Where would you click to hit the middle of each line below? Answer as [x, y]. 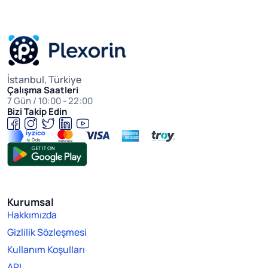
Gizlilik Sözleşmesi [47, 232]
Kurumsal [31, 202]
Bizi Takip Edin [37, 112]
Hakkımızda [32, 215]
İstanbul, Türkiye [44, 80]
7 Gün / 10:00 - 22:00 [50, 101]
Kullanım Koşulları [46, 250]
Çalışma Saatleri [43, 90]
